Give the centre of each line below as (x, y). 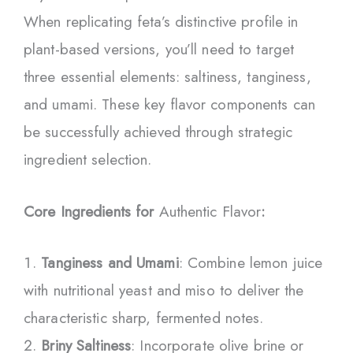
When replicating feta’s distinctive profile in (161, 22)
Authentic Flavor (210, 211)
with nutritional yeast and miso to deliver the (164, 291)
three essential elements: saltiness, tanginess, (167, 77)
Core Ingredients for (91, 211)
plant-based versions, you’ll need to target (159, 50)
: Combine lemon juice (251, 263)
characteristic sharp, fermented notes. (144, 318)
